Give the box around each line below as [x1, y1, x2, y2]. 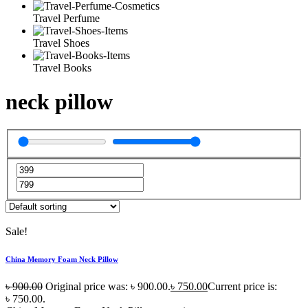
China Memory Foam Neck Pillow [5, 255, 118, 264]
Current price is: [208, 280, 277, 293]
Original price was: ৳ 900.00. [45, 280, 170, 293]
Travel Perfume [33, 12, 100, 25]
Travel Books [33, 62, 91, 74]
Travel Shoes [33, 37, 89, 49]
